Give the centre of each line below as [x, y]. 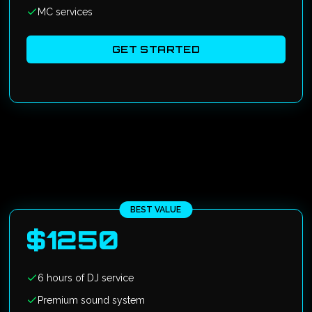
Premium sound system [92, 300]
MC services [65, 12]
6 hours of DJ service [86, 278]
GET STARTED [156, 49]
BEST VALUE [156, 210]
